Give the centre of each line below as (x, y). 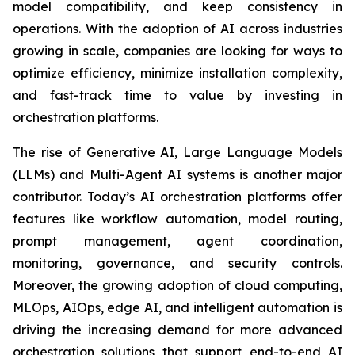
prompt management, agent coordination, (177, 241)
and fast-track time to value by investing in (177, 95)
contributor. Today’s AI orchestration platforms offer (177, 197)
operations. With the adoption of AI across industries (177, 29)
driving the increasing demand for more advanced (177, 330)
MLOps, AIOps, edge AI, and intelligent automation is (177, 308)
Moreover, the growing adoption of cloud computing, (177, 286)
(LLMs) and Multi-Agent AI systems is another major (177, 175)
